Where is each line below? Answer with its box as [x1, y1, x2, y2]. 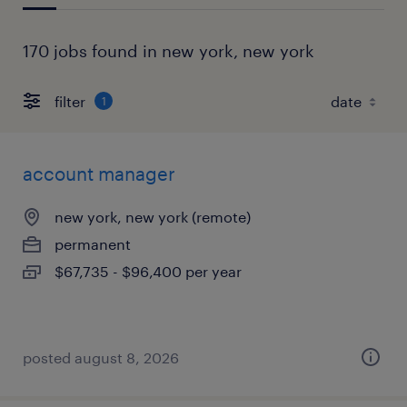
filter [55, 92, 85, 110]
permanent [55, 235, 131, 253]
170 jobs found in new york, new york [23, 41, 314, 61]
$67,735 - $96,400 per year [55, 263, 242, 280]
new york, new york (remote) [55, 208, 251, 225]
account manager [23, 163, 175, 184]
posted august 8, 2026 [23, 349, 179, 366]
